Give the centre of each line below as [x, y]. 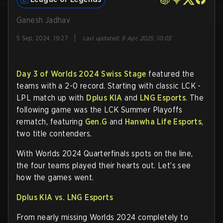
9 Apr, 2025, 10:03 [146, 38]
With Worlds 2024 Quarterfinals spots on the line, [105, 154]
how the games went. [55, 177]
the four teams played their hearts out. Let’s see [104, 166]
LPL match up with [52, 98]
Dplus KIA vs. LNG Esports [65, 197]
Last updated [100, 38]
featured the [170, 74]
